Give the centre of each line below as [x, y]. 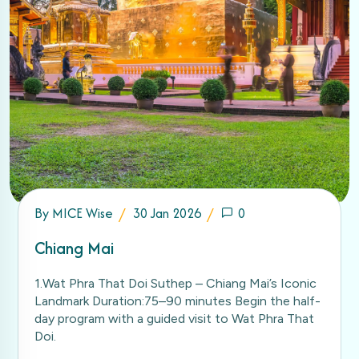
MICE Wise [83, 213]
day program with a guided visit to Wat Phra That [174, 318]
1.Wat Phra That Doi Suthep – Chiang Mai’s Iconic [175, 283]
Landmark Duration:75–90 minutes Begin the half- [177, 301]
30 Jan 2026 [167, 213]
